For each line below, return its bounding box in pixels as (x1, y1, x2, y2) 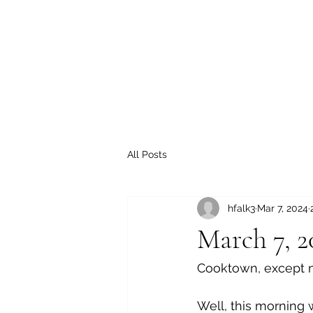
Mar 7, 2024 (257, 202, 308, 214)
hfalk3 (228, 202, 255, 214)
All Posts (127, 148, 167, 160)
